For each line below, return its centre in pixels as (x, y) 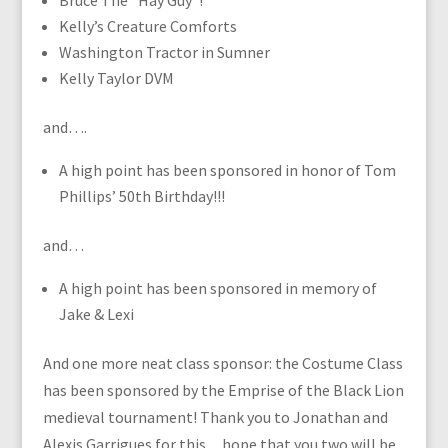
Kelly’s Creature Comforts (147, 26)
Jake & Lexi (96, 314)
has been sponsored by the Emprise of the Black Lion (223, 390)
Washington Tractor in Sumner (164, 52)
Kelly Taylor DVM (116, 78)
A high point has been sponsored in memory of (217, 288)
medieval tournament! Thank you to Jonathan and (215, 417)
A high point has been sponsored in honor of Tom (227, 170)
